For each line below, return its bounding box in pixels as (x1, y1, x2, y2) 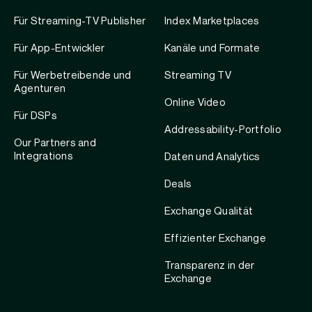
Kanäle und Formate (164, 42, 260, 54)
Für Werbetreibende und (14, 70, 132, 81)
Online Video (164, 97, 226, 108)
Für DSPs (14, 110, 57, 121)
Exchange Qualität (164, 205, 253, 217)
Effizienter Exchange (164, 233, 266, 244)
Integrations (14, 150, 73, 162)
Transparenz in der (164, 260, 255, 271)
